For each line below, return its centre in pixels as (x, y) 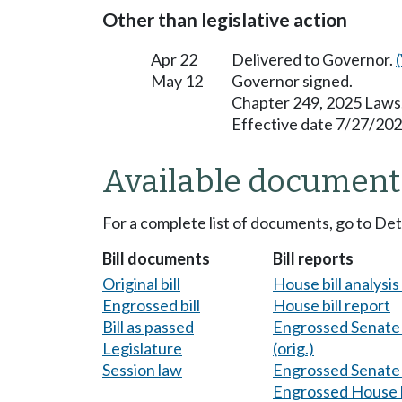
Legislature (142, 348)
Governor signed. (292, 81)
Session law (142, 369)
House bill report (332, 305)
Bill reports (313, 259)
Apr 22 (174, 60)
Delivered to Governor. (314, 60)
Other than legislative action (225, 20)
